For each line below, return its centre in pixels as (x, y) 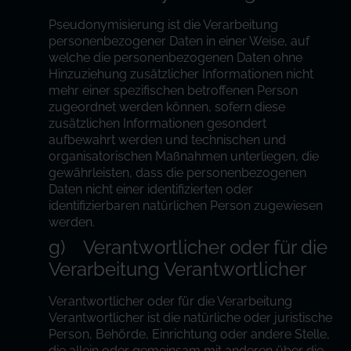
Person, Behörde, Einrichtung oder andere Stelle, (190, 334)
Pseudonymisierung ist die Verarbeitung (164, 25)
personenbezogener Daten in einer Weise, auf (179, 41)
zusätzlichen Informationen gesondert (158, 123)
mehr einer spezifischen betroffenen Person (174, 90)
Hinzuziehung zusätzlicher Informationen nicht (181, 74)
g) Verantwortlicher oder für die (188, 247)
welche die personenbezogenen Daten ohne (176, 58)
